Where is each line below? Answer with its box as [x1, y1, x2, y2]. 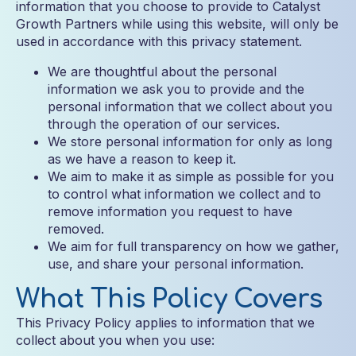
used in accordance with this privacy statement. [16, 33, 302, 49]
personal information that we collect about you [48, 99, 332, 114]
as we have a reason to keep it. [48, 151, 236, 167]
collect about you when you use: [16, 332, 215, 348]
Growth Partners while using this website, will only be [16, 16, 339, 32]
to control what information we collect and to [48, 186, 321, 202]
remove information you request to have [48, 203, 292, 219]
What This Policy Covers [16, 285, 323, 313]
